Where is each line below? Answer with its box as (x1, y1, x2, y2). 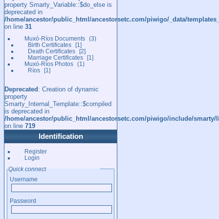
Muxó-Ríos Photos (24, 61, 73, 67)
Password (10, 197, 36, 204)
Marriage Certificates (27, 54, 83, 61)
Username (10, 176, 38, 182)
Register (24, 148, 47, 154)
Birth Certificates (27, 42, 71, 48)
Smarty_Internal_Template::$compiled (4, 100, 111, 108)
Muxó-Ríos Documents (24, 35, 85, 42)
